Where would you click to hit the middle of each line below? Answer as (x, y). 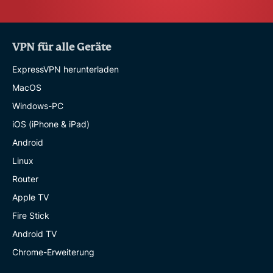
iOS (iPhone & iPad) (51, 124)
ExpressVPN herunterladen (66, 69)
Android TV (34, 234)
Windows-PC (38, 106)
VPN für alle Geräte (62, 48)
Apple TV (30, 197)
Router (25, 179)
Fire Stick (31, 216)
